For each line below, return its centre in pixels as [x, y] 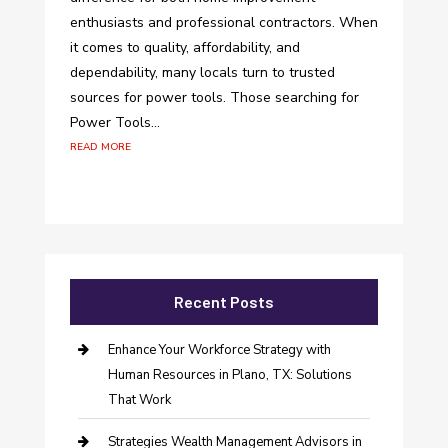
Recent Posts [223, 301]
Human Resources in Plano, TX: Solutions [229, 374]
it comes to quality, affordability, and [184, 47]
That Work [139, 399]
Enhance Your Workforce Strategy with [219, 349]
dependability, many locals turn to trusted [202, 72]
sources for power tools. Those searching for [214, 97]
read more [100, 145]
